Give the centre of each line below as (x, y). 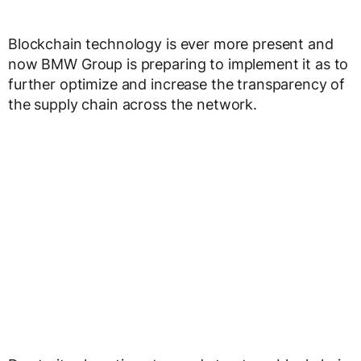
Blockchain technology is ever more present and (171, 44)
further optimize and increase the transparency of (177, 84)
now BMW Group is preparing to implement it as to (178, 64)
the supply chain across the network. (133, 104)
